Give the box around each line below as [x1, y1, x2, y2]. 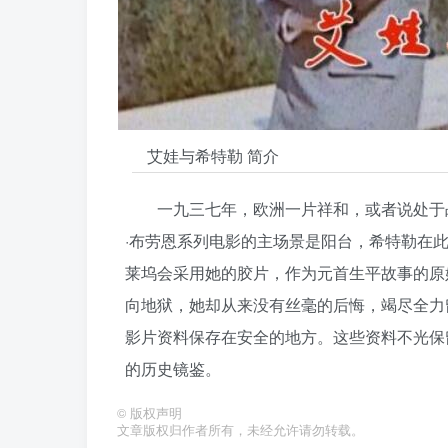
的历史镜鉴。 [125, 357, 221, 381]
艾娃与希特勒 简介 [147, 144, 279, 168]
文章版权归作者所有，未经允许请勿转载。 [117, 421, 364, 440]
